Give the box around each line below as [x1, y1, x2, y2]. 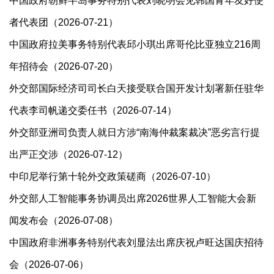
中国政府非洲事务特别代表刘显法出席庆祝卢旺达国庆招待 [9, 237, 264, 248]
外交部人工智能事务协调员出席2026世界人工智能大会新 [9, 193, 256, 204]
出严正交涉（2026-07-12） [9, 149, 128, 160]
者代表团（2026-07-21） [9, 17, 118, 28]
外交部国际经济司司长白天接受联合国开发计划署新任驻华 [9, 83, 264, 94]
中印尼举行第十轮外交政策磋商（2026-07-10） [9, 171, 216, 182]
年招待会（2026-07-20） [9, 61, 118, 72]
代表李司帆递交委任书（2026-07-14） [9, 105, 177, 116]
